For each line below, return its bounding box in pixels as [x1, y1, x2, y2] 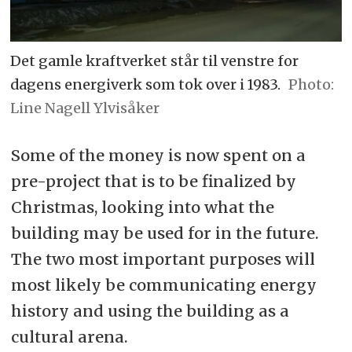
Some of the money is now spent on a [10, 145, 306, 165]
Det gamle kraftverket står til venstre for [10, 52, 299, 71]
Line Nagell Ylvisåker [10, 99, 160, 118]
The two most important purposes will [10, 248, 315, 269]
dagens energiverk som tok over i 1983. [10, 75, 281, 94]
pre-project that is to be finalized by [10, 170, 296, 191]
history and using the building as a [10, 300, 289, 321]
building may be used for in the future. [10, 222, 319, 243]
